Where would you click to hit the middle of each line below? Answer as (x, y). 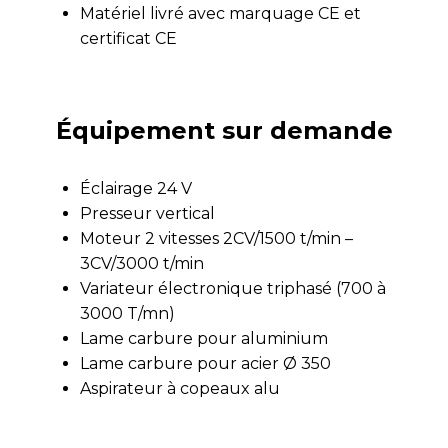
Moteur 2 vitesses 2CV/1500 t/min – (216, 238)
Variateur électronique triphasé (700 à (233, 288)
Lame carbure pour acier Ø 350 (205, 363)
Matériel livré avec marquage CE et (220, 13)
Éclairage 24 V (136, 188)
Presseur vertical (147, 213)
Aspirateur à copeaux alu (180, 388)
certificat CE (128, 38)
